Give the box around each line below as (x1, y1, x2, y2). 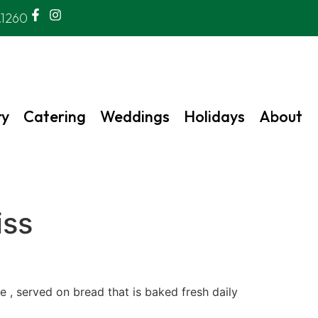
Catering (23, 106, 86, 126)
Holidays (184, 106, 245, 126)
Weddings (100, 106, 170, 126)
